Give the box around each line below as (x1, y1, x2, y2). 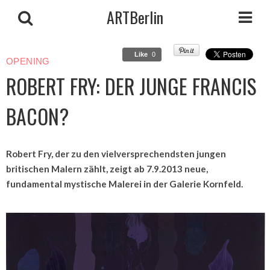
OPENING (6, 57, 53, 66)
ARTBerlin (107, 5, 163, 29)
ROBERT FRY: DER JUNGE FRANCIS (6, 71, 256, 101)
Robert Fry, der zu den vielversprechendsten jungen (6, 148, 226, 159)
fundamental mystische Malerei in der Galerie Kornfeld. (6, 178, 243, 189)
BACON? (6, 101, 69, 131)
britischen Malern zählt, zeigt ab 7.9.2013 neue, (6, 163, 208, 174)
